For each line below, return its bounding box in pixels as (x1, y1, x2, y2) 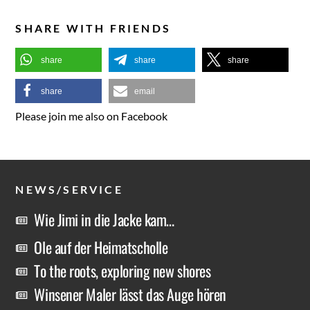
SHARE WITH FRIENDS (15, 21, 172, 35)
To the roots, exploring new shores (34, 259, 211, 282)
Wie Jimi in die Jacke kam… (34, 208, 174, 231)
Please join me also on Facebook (15, 109, 168, 123)
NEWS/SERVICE (15, 183, 123, 197)
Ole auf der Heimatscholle (34, 236, 168, 259)
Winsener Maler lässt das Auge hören (34, 282, 227, 305)
